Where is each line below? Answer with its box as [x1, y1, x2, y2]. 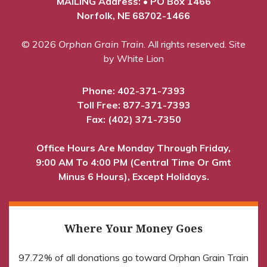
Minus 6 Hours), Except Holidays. [58, 170, 209, 182]
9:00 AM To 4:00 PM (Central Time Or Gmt [36, 156, 231, 168]
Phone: [82, 84, 117, 97]
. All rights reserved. [144, 38, 229, 50]
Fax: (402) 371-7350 [86, 113, 181, 125]
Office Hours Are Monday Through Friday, [36, 141, 231, 154]
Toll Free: [76, 98, 123, 111]
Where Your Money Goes [64, 221, 203, 235]
